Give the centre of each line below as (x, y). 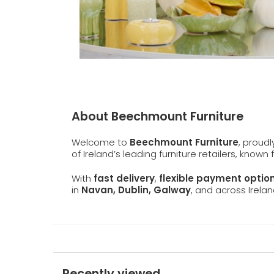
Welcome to (101, 143)
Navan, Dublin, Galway (136, 190)
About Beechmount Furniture (157, 117)
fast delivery (124, 179)
